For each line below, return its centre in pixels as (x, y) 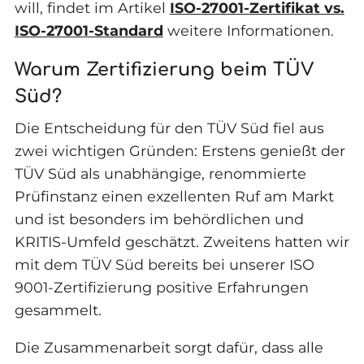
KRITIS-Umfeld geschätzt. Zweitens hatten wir (182, 242)
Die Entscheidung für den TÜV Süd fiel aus (169, 128)
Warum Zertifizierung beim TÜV (164, 70)
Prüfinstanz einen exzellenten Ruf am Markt (174, 197)
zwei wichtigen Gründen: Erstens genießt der (180, 151)
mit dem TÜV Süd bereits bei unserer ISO (164, 265)
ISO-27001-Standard (89, 30)
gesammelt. (58, 310)
